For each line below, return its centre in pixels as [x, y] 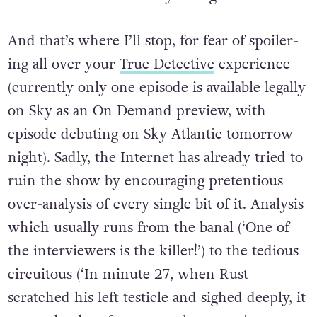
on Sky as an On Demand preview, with [137, 111]
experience [252, 64]
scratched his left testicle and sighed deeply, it [156, 298]
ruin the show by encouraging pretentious [145, 181]
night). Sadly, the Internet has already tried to [155, 157]
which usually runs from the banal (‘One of [148, 227]
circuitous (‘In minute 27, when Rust [128, 274]
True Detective [167, 64]
